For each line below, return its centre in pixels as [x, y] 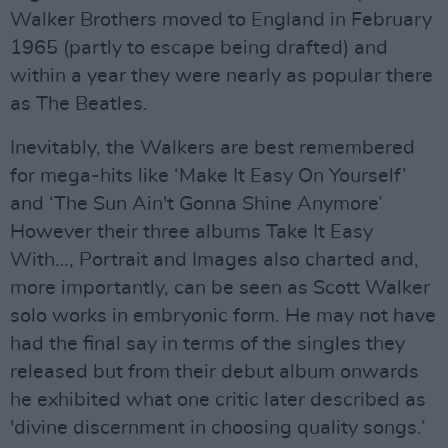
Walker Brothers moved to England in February [221, 20]
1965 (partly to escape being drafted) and [199, 48]
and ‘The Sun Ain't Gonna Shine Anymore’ [196, 204]
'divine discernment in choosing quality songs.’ [218, 428]
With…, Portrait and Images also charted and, [214, 260]
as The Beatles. [79, 104]
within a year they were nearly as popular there [221, 76]
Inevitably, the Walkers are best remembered [212, 148]
